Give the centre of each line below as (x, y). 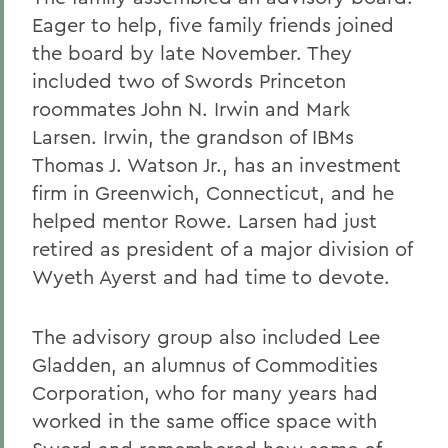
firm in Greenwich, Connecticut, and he (213, 192)
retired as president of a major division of (222, 248)
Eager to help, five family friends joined (213, 24)
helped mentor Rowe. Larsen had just (204, 220)
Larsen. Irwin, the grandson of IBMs (193, 136)
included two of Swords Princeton (189, 80)
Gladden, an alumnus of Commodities (205, 364)
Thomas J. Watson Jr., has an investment (216, 164)
